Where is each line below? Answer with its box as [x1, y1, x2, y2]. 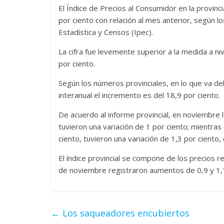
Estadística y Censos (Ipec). [58, 26, 153, 37]
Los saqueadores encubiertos [60, 206, 189, 219]
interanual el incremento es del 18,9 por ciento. [58, 89, 220, 100]
